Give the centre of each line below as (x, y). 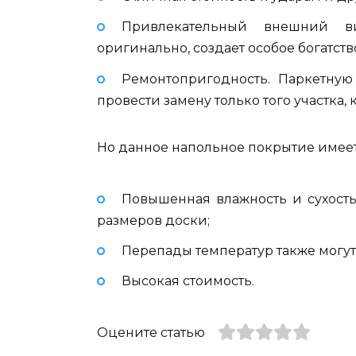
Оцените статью (151, 333)
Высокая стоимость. (188, 281)
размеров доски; (153, 220)
